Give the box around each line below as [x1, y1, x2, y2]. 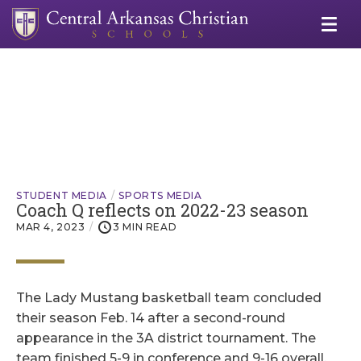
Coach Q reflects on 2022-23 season [16, 198, 309, 222]
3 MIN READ [113, 221, 177, 234]
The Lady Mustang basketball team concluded [16, 290, 322, 306]
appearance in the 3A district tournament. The [16, 330, 316, 346]
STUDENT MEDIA [16, 189, 107, 202]
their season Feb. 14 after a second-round [16, 310, 285, 326]
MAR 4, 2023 [16, 221, 85, 234]
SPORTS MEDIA [118, 189, 202, 202]
